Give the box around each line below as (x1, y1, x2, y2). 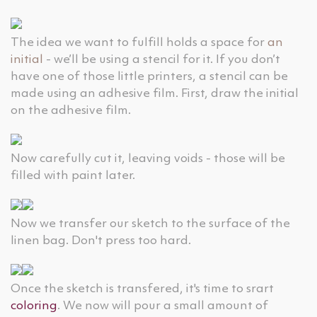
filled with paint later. (11, 170, 135, 182)
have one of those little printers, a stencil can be (11, 71, 288, 83)
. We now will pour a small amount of (57, 300, 268, 312)
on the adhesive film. (11, 105, 131, 117)
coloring (11, 300, 57, 312)
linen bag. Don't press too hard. (11, 235, 191, 247)
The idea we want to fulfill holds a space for (11, 37, 267, 49)
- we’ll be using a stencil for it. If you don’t (43, 54, 280, 66)
